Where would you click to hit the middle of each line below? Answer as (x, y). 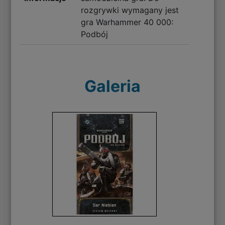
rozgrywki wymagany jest (130, 10)
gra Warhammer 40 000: (127, 22)
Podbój (94, 34)
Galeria (113, 86)
